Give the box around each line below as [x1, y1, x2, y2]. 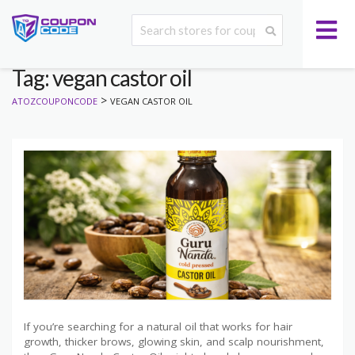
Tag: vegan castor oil [12, 64, 192, 91]
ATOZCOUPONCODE [12, 95, 97, 108]
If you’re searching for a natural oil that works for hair [24, 319, 292, 334]
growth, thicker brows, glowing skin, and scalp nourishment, [24, 334, 324, 349]
